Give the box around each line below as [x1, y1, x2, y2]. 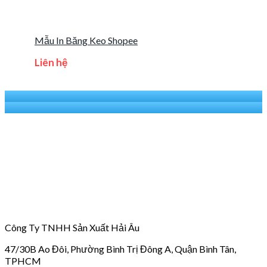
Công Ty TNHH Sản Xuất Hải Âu [5, 222, 139, 234]
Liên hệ [35, 55, 67, 69]
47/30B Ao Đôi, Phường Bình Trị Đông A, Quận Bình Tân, [5, 243, 236, 255]
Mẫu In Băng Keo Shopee [35, 34, 138, 46]
